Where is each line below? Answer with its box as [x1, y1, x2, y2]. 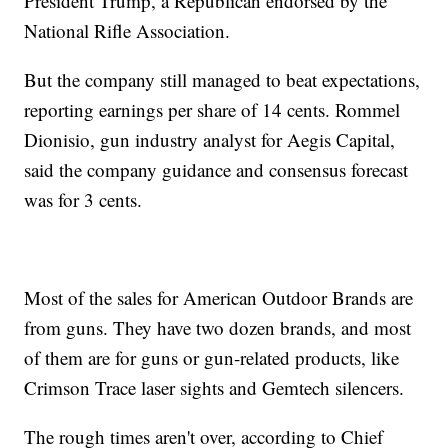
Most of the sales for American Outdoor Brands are [24, 285, 414, 311]
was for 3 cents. [24, 187, 143, 213]
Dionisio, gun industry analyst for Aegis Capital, [24, 127, 396, 153]
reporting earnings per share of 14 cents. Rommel [24, 97, 401, 123]
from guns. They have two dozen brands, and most [24, 315, 412, 341]
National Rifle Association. [24, 18, 231, 44]
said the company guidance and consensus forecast [24, 157, 409, 183]
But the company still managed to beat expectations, [24, 67, 421, 93]
